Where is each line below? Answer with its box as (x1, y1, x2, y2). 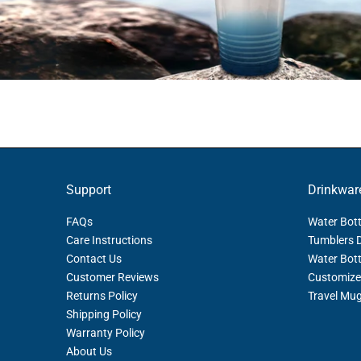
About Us (66, 345, 112, 359)
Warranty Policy (66, 326, 145, 340)
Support (66, 182, 111, 198)
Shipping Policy (66, 308, 142, 322)
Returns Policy (66, 289, 138, 303)
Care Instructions (66, 234, 152, 247)
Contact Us (66, 252, 122, 266)
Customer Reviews (66, 271, 159, 284)
